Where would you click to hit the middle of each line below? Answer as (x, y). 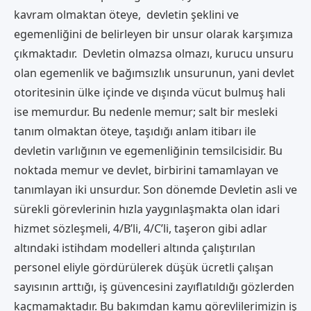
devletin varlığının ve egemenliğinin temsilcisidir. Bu (148, 150)
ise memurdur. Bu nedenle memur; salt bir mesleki (146, 111)
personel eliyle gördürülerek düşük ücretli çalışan (144, 267)
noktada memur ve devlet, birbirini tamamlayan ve (146, 170)
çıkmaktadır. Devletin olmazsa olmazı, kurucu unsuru (154, 53)
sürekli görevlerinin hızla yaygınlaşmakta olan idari (147, 209)
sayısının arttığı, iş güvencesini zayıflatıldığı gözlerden (154, 286)
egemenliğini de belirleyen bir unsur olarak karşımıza (153, 34)
